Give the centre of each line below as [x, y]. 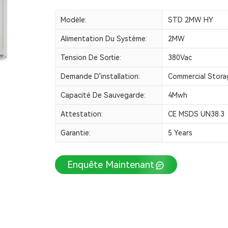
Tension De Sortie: [91, 58]
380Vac [180, 58]
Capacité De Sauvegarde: [103, 95]
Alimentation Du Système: [104, 39]
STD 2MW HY [190, 20]
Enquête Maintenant [111, 164]
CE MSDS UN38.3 [196, 114]
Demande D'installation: [100, 77]
